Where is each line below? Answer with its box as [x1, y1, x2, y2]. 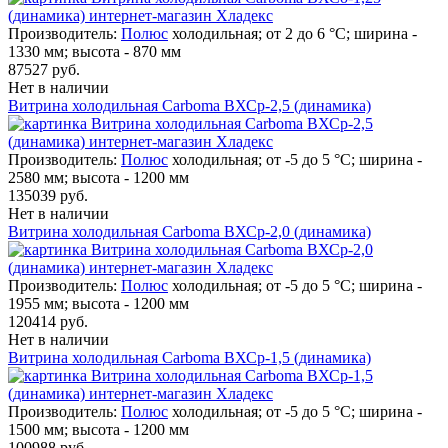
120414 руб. [8, 312, 88, 330]
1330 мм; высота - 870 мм [8, 42, 181, 60]
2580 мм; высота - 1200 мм [8, 168, 189, 186]
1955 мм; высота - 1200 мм [8, 294, 189, 312]
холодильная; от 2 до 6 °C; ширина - [172, 24, 417, 42]
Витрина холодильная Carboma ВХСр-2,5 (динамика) [8, 96, 371, 114]
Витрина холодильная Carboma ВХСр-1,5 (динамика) [8, 348, 371, 366]
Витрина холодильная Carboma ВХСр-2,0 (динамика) [8, 222, 371, 240]
